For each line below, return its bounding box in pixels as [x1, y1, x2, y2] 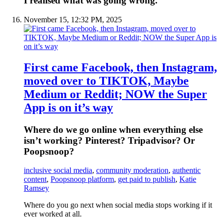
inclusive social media [24, 166, 92, 175]
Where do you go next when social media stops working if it [24, 201, 212, 210]
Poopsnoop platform [51, 175, 114, 184]
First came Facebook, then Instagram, [24, 60, 217, 74]
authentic [172, 166, 201, 175]
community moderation [96, 166, 168, 175]
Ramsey [24, 184, 49, 193]
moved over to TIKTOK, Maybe [24, 74, 189, 87]
